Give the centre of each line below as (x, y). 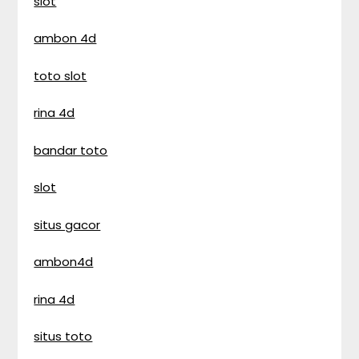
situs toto (63, 336)
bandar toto (71, 150)
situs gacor (67, 224)
